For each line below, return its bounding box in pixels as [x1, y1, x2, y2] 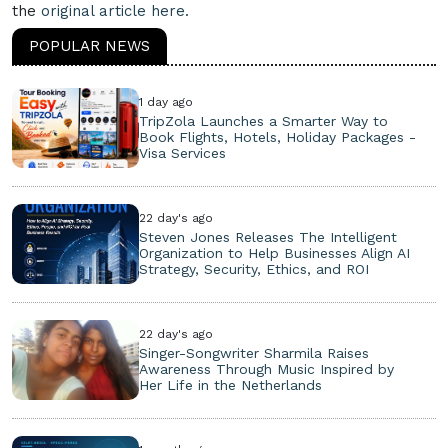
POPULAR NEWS [29, 36, 150, 55]
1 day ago [139, 94, 194, 109]
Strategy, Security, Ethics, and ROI [139, 260, 370, 277]
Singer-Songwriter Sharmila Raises [139, 344, 370, 361]
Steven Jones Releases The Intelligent [139, 228, 398, 245]
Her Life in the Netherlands [139, 376, 323, 393]
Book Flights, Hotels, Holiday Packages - [139, 128, 417, 145]
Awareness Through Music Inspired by [139, 360, 395, 377]
